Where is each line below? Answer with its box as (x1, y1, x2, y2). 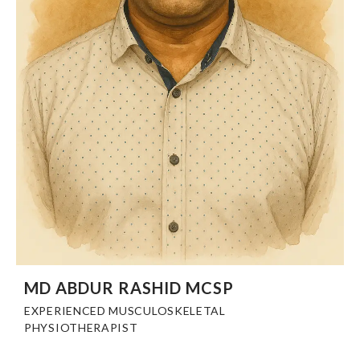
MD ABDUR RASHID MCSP (24, 278, 234, 298)
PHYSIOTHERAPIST (24, 321, 138, 335)
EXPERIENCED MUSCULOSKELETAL (24, 304, 226, 318)
